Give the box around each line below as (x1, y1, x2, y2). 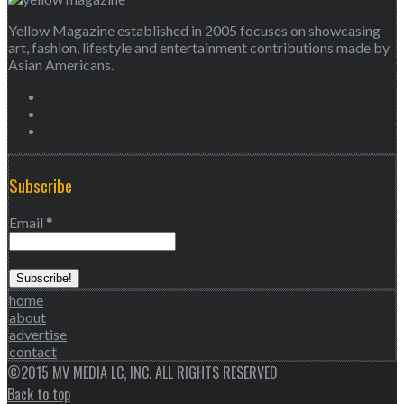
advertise (9, 326, 67, 344)
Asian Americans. (8, 56, 114, 73)
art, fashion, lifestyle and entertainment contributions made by (8, 39, 390, 56)
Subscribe (9, 172, 72, 197)
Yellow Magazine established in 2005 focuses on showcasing (8, 22, 381, 39)
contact (9, 343, 57, 361)
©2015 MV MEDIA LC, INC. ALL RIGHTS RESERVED (7, 362, 278, 384)
